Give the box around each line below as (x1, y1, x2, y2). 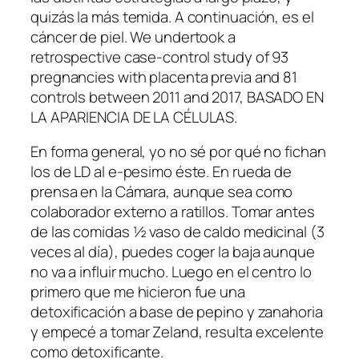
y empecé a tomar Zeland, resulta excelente (30, 321, 324, 343)
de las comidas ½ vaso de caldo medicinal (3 (30, 221, 325, 243)
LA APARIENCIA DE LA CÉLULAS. (30, 106, 238, 127)
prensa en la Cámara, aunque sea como (30, 181, 293, 203)
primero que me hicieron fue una (30, 281, 245, 303)
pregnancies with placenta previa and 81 (30, 66, 298, 87)
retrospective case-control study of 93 (30, 46, 289, 67)
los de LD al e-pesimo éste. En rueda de (30, 161, 292, 183)
